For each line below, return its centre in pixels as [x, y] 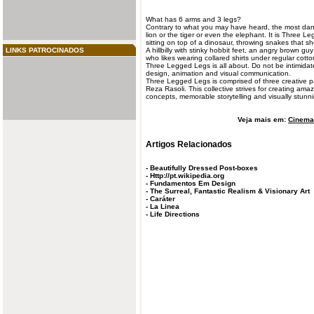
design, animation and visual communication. [218, 73]
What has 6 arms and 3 [185, 19]
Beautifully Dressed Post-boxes [204, 168]
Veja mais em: [263, 120]
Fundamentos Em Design [193, 184]
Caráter [163, 199]
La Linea [165, 207]
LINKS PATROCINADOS [45, 50]
